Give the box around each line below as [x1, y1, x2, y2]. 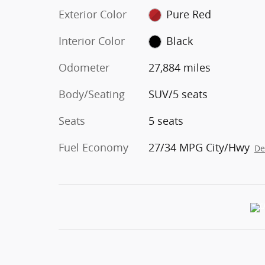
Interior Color [59, 33, 125, 48]
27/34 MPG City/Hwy [148, 140, 250, 154]
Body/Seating [59, 86, 125, 101]
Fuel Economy [59, 140, 128, 154]
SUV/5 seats [148, 86, 208, 101]
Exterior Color [59, 7, 127, 21]
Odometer [59, 60, 109, 75]
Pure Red [166, 7, 212, 21]
